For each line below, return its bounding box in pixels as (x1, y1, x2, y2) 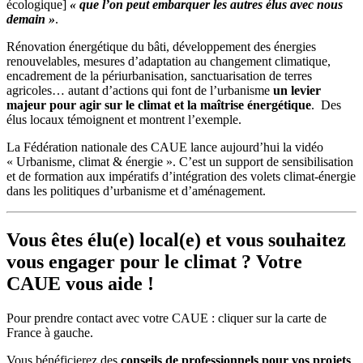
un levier (273, 83, 321, 98)
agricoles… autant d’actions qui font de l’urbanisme (6, 83, 273, 98)
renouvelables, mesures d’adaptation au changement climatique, (6, 54, 331, 69)
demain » (6, 12, 55, 27)
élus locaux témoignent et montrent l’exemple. (6, 113, 241, 127)
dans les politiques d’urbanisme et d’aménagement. (6, 184, 266, 199)
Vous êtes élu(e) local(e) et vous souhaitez (6, 229, 346, 251)
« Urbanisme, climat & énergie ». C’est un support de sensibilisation (6, 155, 353, 169)
